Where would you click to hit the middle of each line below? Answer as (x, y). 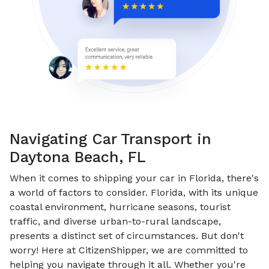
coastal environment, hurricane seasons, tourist (120, 207)
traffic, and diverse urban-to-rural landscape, (115, 221)
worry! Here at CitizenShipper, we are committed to (129, 250)
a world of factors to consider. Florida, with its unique (134, 192)
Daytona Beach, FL (78, 157)
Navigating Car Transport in (110, 139)
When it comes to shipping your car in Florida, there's (134, 178)
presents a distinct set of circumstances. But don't (127, 235)
